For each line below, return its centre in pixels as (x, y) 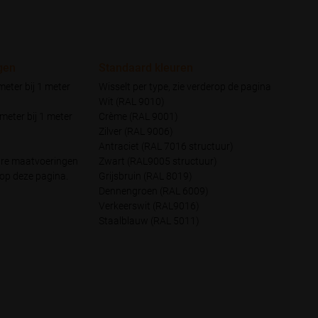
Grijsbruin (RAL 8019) (145, 176)
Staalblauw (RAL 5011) (149, 221)
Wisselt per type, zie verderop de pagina (185, 87)
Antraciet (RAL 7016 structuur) (166, 146)
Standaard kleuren (146, 68)
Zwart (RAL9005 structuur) (158, 161)
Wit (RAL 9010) (131, 102)
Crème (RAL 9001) (138, 116)
